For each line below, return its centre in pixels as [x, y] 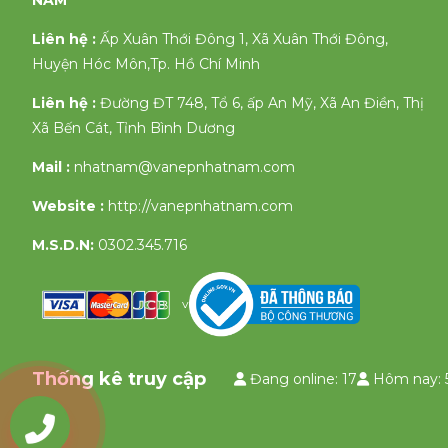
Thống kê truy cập [119, 379]
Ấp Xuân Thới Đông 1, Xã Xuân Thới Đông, [244, 39]
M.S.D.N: [63, 245]
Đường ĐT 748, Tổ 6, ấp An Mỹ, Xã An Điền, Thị [262, 103]
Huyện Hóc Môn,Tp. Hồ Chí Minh [146, 64]
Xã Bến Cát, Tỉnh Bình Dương [133, 128]
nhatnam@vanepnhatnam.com [184, 167]
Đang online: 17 [301, 379]
